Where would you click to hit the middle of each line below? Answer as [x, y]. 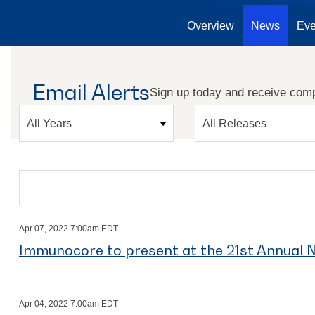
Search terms [50, 177]
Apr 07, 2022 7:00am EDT [69, 229]
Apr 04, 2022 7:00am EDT [69, 304]
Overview [210, 26]
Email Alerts [91, 92]
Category [216, 108]
